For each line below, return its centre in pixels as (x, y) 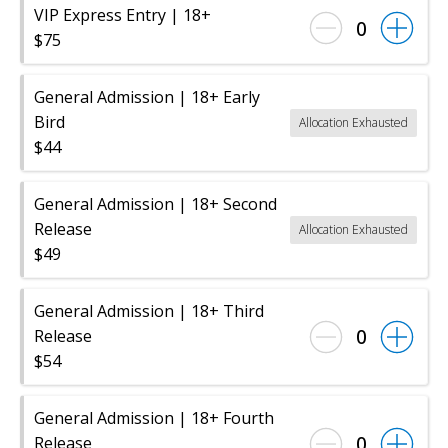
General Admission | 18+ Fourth (154, 418)
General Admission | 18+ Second (155, 204)
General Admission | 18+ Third (149, 311)
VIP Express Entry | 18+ (122, 15)
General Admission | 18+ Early (147, 97)
